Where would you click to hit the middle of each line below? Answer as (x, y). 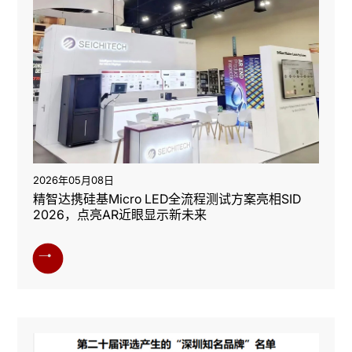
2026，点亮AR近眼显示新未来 (120, 214)
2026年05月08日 (74, 180)
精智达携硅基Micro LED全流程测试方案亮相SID (167, 198)
